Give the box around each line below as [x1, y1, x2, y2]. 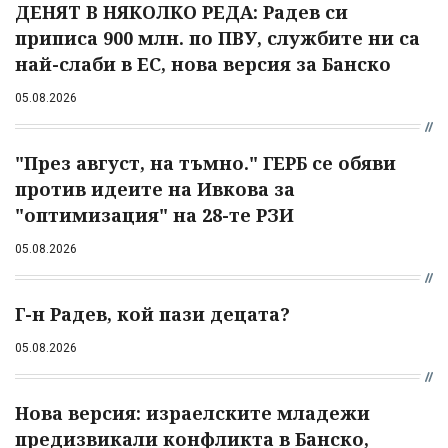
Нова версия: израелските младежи [15, 401, 370, 426]
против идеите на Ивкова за [15, 177, 295, 202]
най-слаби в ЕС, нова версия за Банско [15, 52, 391, 77]
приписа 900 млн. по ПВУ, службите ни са [15, 26, 420, 51]
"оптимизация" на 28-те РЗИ [15, 203, 294, 228]
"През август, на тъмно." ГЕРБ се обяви [15, 151, 396, 176]
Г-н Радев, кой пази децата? [15, 302, 290, 327]
